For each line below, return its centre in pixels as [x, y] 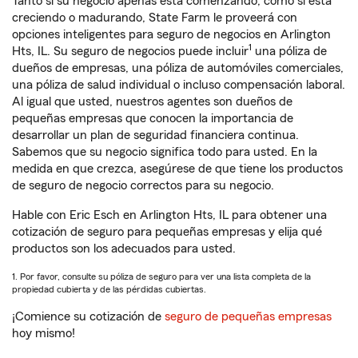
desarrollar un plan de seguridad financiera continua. [155, 135]
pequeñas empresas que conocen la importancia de [153, 118]
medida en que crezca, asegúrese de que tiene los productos [177, 169]
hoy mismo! [44, 333]
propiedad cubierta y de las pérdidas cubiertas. [109, 289]
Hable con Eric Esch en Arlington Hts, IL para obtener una [169, 215]
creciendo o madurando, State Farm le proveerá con [155, 18]
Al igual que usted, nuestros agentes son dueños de [152, 101]
